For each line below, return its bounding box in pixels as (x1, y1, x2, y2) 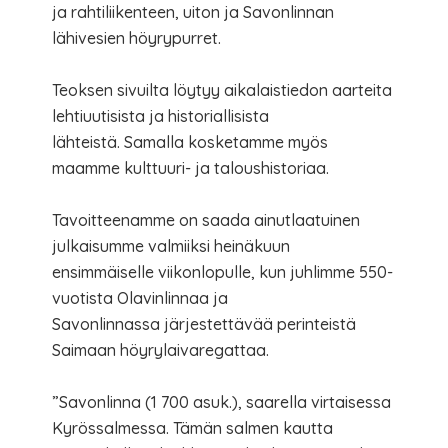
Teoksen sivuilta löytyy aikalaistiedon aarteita (52, 79, 393, 100)
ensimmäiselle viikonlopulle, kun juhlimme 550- (52, 261, 394, 282)
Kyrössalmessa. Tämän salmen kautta (52, 417, 334, 438)
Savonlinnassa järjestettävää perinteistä (52, 313, 357, 334)
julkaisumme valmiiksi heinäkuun (52, 235, 291, 256)
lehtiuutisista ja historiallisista (52, 105, 270, 126)
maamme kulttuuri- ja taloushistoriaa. (52, 157, 330, 178)
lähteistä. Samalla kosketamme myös (52, 131, 329, 152)
